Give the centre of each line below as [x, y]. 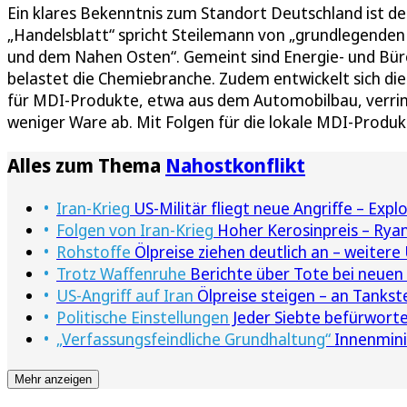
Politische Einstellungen [143, 318]
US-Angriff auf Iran [125, 296]
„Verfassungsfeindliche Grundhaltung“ [194, 339]
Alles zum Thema [86, 165]
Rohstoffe [94, 252]
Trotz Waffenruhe [121, 274]
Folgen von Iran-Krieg [135, 230]
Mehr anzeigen [53, 380]
